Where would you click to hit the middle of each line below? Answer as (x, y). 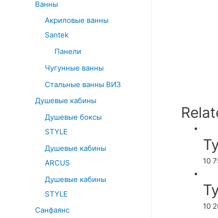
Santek (57, 35)
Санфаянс (52, 210)
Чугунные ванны (74, 68)
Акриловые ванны (77, 20)
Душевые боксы (73, 117)
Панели (68, 51)
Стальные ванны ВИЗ (83, 84)
